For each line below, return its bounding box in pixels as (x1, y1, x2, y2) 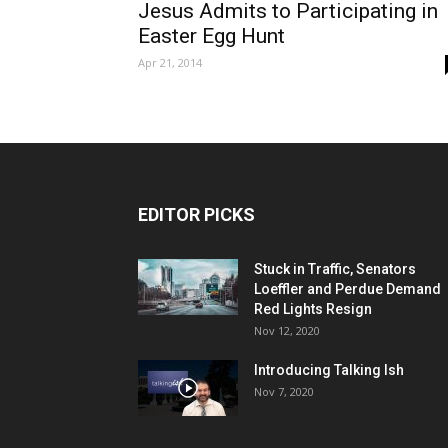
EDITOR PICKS (138, 204, 255, 226)
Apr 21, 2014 (138, 55, 202, 71)
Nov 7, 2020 (254, 384, 314, 400)
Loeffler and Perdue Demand (254, 281, 441, 298)
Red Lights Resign (254, 301, 372, 318)
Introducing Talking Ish (254, 362, 404, 379)
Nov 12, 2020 (254, 323, 320, 339)
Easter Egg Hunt (138, 24, 285, 49)
